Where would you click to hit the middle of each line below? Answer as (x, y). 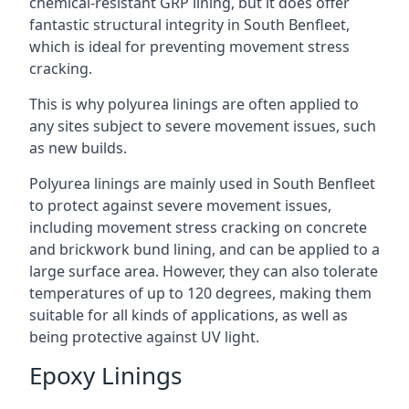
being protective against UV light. (144, 337)
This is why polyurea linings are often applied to (194, 104)
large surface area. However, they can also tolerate (204, 271)
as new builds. (78, 148)
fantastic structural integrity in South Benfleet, (189, 25)
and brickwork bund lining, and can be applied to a (204, 249)
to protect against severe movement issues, (180, 205)
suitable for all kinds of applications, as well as (189, 315)
